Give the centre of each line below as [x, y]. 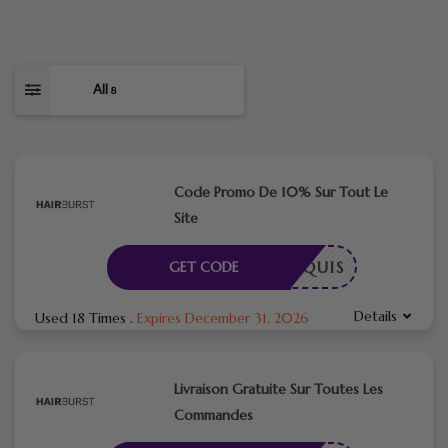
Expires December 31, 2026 [223, 317]
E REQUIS [304, 266]
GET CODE [203, 266]
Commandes [213, 414]
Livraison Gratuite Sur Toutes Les [278, 388]
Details [375, 315]
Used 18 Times [82, 317]
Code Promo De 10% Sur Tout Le [280, 191]
